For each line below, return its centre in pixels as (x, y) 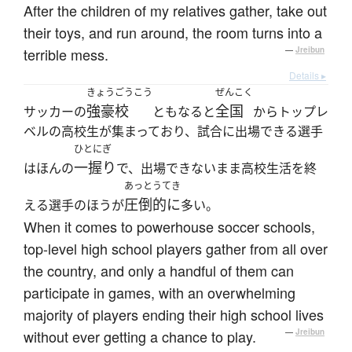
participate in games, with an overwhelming (159, 293)
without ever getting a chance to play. (140, 337)
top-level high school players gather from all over (176, 249)
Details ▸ (308, 75)
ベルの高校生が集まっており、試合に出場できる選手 (173, 132)
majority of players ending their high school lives (174, 315)
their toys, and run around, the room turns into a (173, 33)
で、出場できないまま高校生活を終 (216, 169)
